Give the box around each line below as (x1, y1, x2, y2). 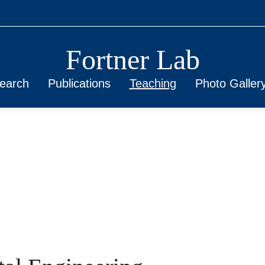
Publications (47, 77, 111, 90)
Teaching (129, 77, 176, 90)
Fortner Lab (65, 44, 200, 75)
